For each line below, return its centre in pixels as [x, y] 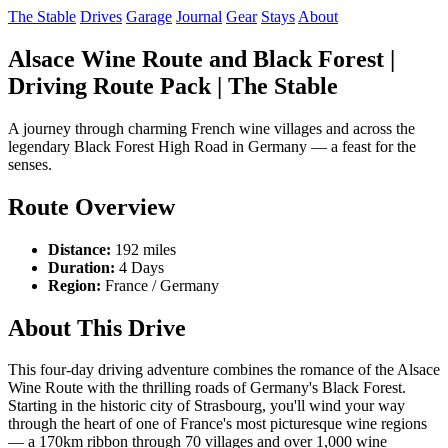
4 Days [139, 267]
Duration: [81, 267]
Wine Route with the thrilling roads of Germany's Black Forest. [207, 388]
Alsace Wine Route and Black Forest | [201, 58]
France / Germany [160, 285]
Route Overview [91, 206]
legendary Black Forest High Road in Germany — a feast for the [212, 146]
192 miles [143, 249]
